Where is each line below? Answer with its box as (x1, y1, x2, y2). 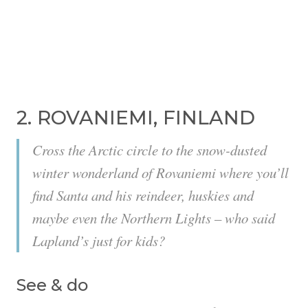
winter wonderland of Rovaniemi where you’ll (32, 163, 289, 183)
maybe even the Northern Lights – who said (32, 208, 275, 228)
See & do (16, 275, 88, 296)
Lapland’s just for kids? (32, 231, 165, 251)
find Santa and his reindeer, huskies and (32, 186, 254, 206)
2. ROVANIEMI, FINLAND (16, 106, 255, 130)
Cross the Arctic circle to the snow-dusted (32, 140, 267, 160)
